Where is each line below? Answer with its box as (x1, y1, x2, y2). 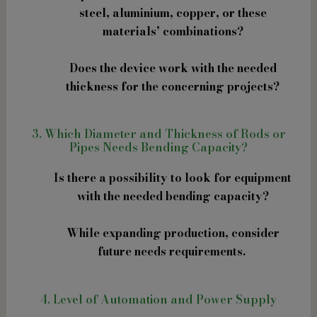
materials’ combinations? (102, 23, 243, 40)
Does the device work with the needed (69, 59, 277, 76)
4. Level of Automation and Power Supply (40, 290, 277, 308)
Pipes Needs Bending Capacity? (69, 139, 248, 156)
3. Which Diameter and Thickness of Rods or (31, 125, 286, 143)
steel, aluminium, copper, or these (79, 4, 267, 22)
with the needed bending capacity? (76, 188, 269, 205)
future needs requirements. (97, 242, 248, 260)
